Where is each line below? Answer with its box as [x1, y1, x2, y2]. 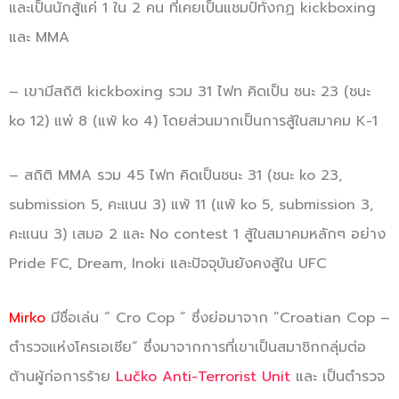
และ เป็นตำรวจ [290, 365, 385, 387]
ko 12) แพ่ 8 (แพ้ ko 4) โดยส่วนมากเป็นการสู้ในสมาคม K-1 [9, 110, 378, 132]
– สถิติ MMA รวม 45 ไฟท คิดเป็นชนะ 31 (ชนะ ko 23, [9, 164, 342, 186]
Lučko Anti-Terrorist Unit [116, 365, 290, 387]
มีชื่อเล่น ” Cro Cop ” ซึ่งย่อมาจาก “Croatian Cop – [45, 306, 390, 329]
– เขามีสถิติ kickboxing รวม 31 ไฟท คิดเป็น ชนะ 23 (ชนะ [9, 80, 370, 102]
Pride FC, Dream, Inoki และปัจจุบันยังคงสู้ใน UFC [9, 252, 327, 274]
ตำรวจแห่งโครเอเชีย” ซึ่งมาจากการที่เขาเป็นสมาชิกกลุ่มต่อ [9, 336, 366, 358]
